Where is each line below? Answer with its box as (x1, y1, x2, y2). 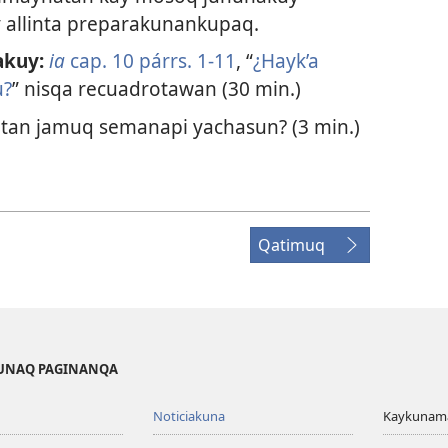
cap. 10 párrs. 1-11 (69, 47, 236, 75)
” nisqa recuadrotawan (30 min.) (11, 75, 301, 103)
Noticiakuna (153, 407, 226, 425)
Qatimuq (258, 233, 325, 256)
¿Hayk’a (252, 47, 319, 75)
